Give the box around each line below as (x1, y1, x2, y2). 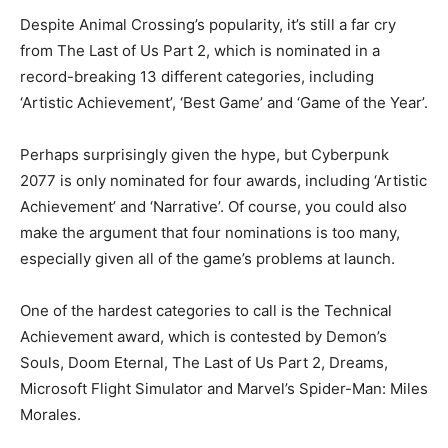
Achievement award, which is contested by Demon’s (20, 327, 387, 347)
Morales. (20, 405, 81, 425)
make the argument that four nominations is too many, (20, 223, 400, 243)
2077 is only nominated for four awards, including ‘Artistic (20, 171, 427, 191)
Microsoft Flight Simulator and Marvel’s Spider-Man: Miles (20, 379, 428, 399)
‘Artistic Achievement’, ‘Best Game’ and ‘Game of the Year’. (20, 93, 428, 113)
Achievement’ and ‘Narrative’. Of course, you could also (20, 197, 407, 217)
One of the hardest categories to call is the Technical (20, 301, 392, 321)
